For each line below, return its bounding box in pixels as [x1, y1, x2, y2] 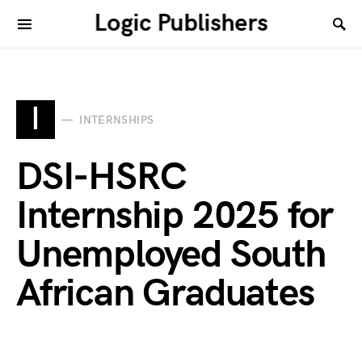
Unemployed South [16, 232, 326, 278]
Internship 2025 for [16, 193, 334, 239]
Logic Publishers [94, 9, 268, 38]
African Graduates [16, 271, 314, 317]
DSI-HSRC [16, 154, 187, 200]
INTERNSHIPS [79, 112, 154, 127]
